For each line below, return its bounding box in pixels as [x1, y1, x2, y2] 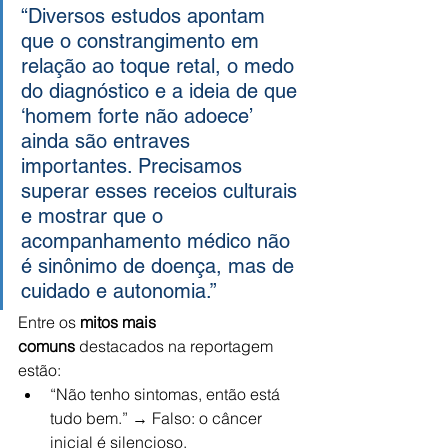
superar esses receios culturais [21, 178, 303, 203]
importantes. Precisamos [21, 153, 248, 178]
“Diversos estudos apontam [21, 3, 271, 28]
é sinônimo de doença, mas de [21, 253, 300, 278]
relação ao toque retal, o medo [21, 53, 300, 78]
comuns [18, 335, 75, 356]
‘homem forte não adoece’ [21, 103, 258, 128]
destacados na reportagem [75, 335, 277, 356]
